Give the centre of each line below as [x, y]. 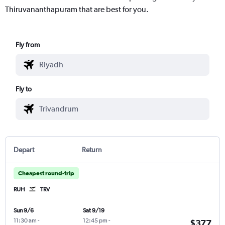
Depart [24, 149]
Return [92, 149]
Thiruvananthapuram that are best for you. [77, 9]
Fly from [28, 44]
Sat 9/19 [93, 210]
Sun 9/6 [24, 210]
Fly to [24, 89]
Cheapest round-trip [46, 173]
